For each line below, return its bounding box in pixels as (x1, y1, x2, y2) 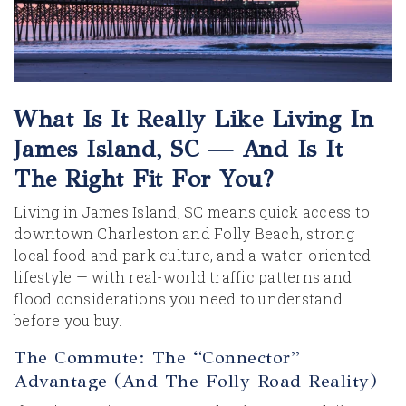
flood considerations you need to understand (14, 289, 343, 308)
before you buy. (14, 311, 121, 330)
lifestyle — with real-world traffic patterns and (14, 267, 352, 286)
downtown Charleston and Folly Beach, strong (14, 224, 354, 243)
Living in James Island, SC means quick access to (14, 202, 370, 221)
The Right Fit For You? (14, 164, 274, 193)
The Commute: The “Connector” (14, 346, 300, 369)
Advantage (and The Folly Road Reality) (14, 370, 377, 392)
